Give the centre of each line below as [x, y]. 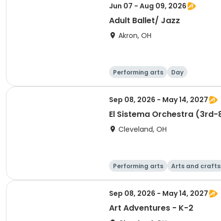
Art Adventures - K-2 [151, 208]
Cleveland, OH [143, 129]
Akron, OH [135, 36]
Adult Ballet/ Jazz [145, 20]
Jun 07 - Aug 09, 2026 [148, 6]
